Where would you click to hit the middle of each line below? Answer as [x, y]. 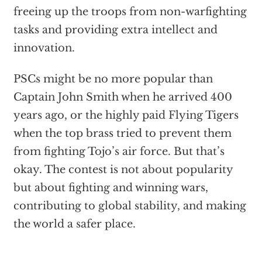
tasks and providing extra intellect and [115, 30]
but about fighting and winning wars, [111, 188]
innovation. [44, 48]
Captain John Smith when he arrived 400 [123, 97]
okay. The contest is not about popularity [123, 170]
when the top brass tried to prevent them [122, 134]
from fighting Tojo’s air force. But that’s [119, 152]
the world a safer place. [74, 224]
